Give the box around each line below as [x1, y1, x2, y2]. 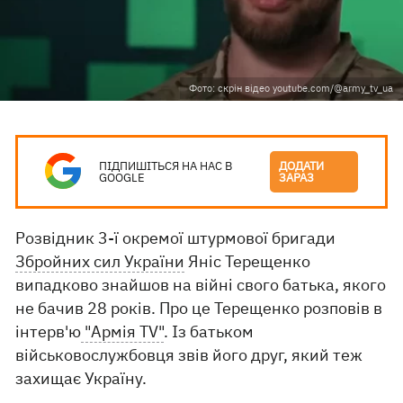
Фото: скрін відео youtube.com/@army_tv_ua [189, 82, 393, 94]
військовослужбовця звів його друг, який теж [15, 345, 363, 365]
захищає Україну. [15, 368, 148, 389]
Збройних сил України [15, 251, 185, 272]
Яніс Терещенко [184, 251, 311, 272]
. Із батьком [164, 321, 255, 342]
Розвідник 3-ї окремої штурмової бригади [15, 228, 336, 248]
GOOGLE [99, 170, 146, 185]
